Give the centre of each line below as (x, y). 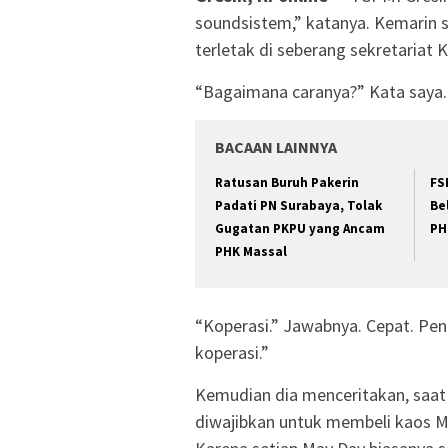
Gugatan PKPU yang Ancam (300, 229)
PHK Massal (251, 252)
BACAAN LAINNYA (276, 147)
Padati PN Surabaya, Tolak (298, 206)
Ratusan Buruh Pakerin (287, 183)
